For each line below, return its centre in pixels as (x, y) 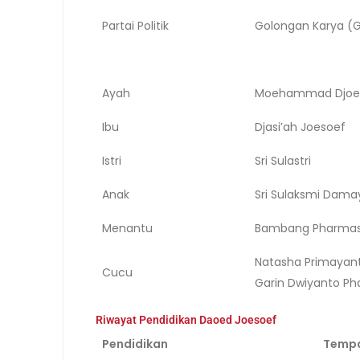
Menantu (128, 228)
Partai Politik (136, 25)
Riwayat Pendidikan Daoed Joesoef (186, 319)
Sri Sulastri (283, 160)
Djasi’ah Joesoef (301, 127)
